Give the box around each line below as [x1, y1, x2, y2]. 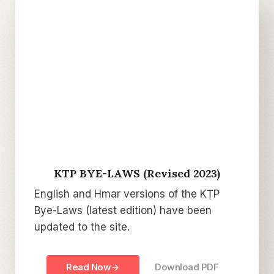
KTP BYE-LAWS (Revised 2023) [54, 166, 220, 181]
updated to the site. [34, 221, 130, 234]
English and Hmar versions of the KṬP [34, 188, 220, 201]
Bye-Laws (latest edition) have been [34, 204, 212, 217]
